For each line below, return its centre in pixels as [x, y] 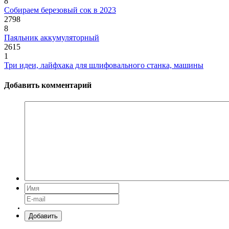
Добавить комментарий [48, 85]
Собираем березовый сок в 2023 [60, 10]
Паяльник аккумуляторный [52, 38]
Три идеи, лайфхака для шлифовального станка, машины [104, 65]
